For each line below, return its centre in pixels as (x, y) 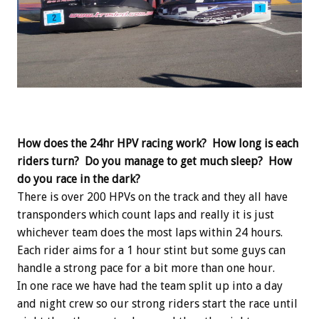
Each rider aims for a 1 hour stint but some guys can (151, 251)
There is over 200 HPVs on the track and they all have (152, 197)
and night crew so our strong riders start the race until (157, 304)
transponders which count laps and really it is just (146, 215)
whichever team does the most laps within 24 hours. (150, 233)
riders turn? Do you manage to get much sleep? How (155, 162)
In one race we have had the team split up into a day (150, 286)
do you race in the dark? (79, 179)
